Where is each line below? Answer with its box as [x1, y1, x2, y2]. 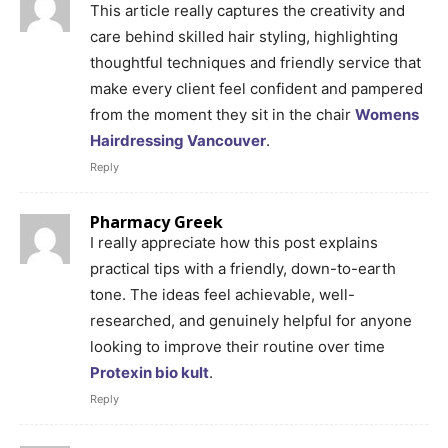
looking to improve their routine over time [90, 336, 385, 356]
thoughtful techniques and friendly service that [90, 52, 421, 72]
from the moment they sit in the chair [90, 104, 355, 124]
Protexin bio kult [90, 362, 209, 382]
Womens [355, 104, 419, 124]
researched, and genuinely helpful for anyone [90, 310, 412, 330]
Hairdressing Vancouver [90, 130, 266, 150]
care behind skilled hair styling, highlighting [90, 26, 398, 46]
